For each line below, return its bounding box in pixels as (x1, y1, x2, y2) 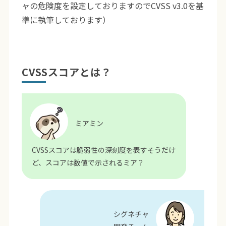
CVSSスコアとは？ (21, 64, 111, 79)
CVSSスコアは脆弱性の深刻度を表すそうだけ (31, 144, 176, 155)
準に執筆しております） (21, 13, 112, 26)
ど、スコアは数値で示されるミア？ (31, 157, 144, 167)
